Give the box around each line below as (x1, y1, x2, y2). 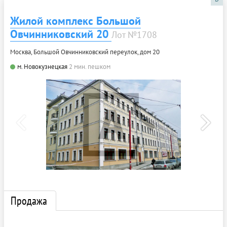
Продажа (11, 193, 47, 208)
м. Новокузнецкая (17, 62, 67, 71)
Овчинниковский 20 (10, 26, 111, 41)
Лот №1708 (111, 28, 157, 41)
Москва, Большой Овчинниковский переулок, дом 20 (10, 47, 160, 56)
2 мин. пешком (69, 62, 110, 71)
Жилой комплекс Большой (10, 13, 141, 28)
